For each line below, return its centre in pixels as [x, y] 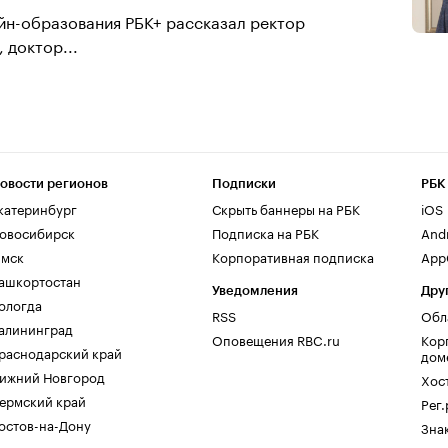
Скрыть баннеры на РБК [286, 208]
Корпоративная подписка [293, 256]
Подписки [244, 183]
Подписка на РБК [265, 232]
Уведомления [255, 290]
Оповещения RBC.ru [276, 339]
